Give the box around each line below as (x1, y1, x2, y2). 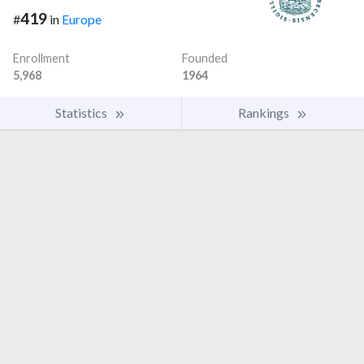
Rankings (238, 105, 292, 121)
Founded (182, 51, 227, 66)
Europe (62, 11, 102, 28)
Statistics (55, 105, 110, 121)
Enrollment (13, 51, 70, 66)
